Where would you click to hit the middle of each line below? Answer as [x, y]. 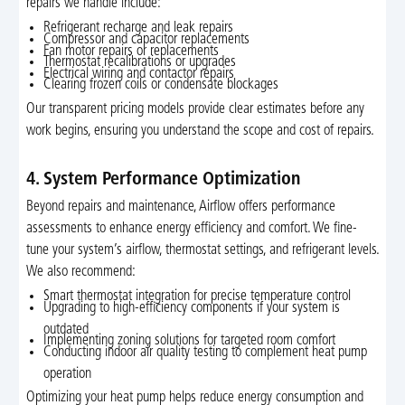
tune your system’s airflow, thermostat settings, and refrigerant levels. [202, 251]
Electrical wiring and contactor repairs [139, 74]
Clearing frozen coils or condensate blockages [161, 85]
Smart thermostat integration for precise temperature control [198, 297]
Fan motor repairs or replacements [132, 51]
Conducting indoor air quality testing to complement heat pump [206, 353]
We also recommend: [80, 273]
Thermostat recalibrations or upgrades [140, 63]
